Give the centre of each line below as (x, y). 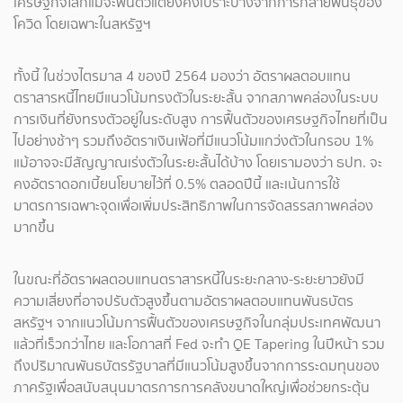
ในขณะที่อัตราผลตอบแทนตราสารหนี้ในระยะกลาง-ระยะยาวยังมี (189, 279)
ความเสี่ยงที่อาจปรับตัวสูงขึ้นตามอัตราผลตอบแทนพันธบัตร (184, 301)
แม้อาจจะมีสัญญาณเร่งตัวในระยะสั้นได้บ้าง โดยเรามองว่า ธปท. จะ (198, 162)
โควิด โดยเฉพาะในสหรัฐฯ (82, 24)
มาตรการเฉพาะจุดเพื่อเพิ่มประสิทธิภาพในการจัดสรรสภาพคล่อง (193, 206)
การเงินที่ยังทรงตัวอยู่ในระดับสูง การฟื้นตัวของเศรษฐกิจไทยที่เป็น (201, 119)
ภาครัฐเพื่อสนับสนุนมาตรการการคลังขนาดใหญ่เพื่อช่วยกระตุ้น (192, 387)
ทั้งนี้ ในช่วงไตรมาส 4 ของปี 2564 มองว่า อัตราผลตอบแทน (182, 76)
